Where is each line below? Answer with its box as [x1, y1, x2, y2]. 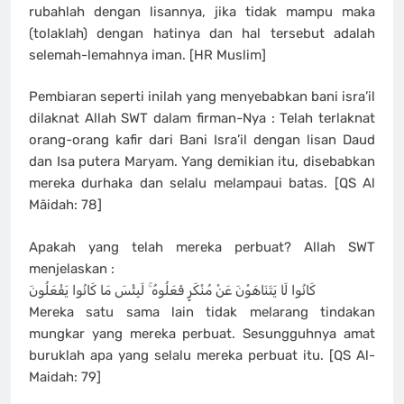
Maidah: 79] [29, 368, 101, 385]
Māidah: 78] [29, 197, 102, 214]
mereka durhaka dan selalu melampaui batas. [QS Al [29, 175, 375, 192]
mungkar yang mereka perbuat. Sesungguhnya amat [29, 325, 375, 342]
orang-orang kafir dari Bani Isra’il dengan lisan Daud [29, 132, 375, 149]
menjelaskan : [29, 260, 115, 277]
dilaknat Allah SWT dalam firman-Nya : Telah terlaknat [29, 110, 375, 127]
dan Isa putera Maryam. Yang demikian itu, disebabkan [29, 153, 375, 170]
